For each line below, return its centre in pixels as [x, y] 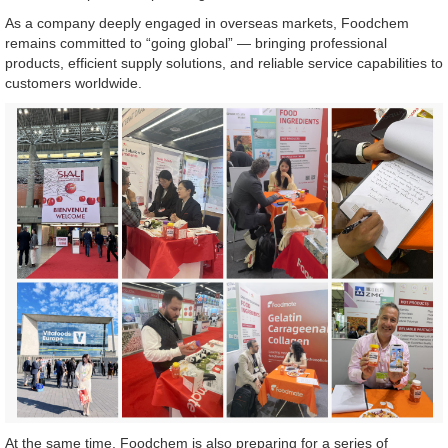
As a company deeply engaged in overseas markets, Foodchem [207, 22]
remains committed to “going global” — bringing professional [196, 42]
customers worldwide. [73, 82]
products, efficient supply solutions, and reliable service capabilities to [224, 62]
